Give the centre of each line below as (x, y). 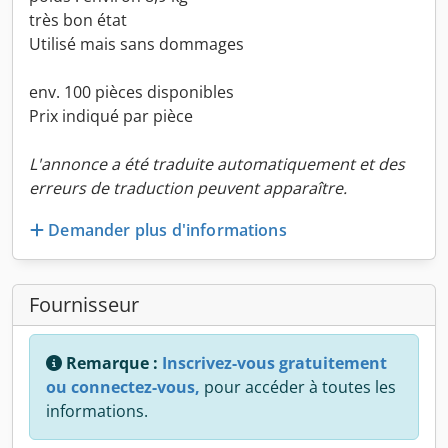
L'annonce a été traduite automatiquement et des (217, 164)
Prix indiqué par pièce (111, 116)
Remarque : (112, 362)
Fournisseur (84, 304)
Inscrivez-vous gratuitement (274, 362)
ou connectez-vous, (123, 386)
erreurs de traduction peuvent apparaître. (188, 188)
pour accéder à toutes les (298, 386)
